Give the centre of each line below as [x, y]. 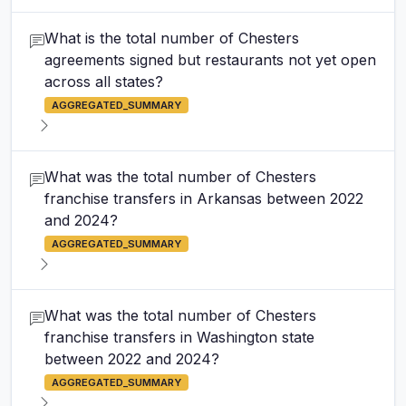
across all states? [104, 82]
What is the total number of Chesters [172, 38]
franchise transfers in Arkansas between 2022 [204, 198]
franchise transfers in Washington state [179, 337]
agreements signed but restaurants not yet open [210, 60]
